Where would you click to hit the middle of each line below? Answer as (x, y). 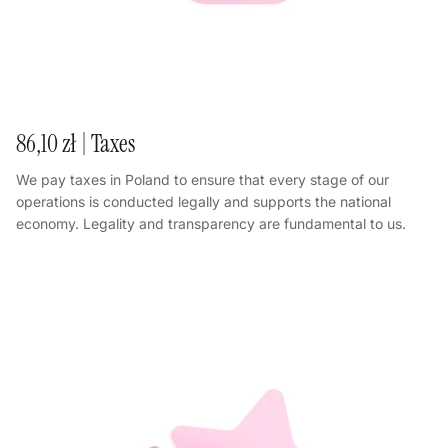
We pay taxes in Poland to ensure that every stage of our (202, 179)
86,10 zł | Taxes (75, 143)
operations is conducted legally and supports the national (203, 201)
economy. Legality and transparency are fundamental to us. (211, 223)
